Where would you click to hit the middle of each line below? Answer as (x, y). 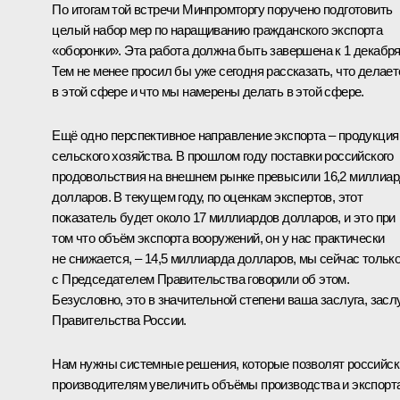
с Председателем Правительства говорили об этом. (201, 279)
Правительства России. (119, 320)
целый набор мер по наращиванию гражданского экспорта (217, 29)
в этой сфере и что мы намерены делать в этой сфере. (208, 91)
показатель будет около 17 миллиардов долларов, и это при (224, 217)
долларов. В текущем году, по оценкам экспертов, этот (208, 196)
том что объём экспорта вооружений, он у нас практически (218, 237)
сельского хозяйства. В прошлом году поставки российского (223, 155)
